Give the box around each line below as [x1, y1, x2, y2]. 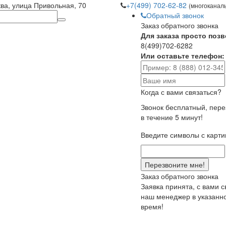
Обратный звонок [146, 10, 204, 20]
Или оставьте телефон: [141, 50, 224, 61]
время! [141, 201, 163, 211]
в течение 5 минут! [141, 112, 203, 122]
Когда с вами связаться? [141, 87, 221, 97]
